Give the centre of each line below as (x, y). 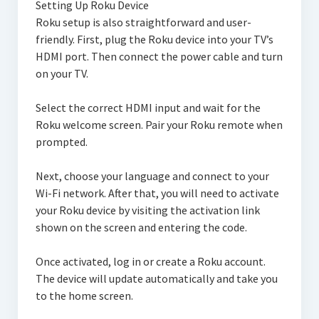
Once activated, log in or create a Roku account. (150, 261)
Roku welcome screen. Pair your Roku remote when (159, 124)
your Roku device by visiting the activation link (147, 210)
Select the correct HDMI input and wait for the (148, 107)
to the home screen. (84, 295)
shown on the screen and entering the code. (141, 227)
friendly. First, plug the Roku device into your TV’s (154, 39)
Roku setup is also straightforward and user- (143, 22)
